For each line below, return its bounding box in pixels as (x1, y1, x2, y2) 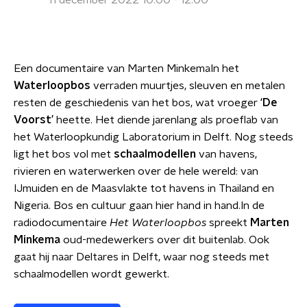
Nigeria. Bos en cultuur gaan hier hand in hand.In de (14, 200, 265, 211)
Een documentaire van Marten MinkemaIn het (14, 63, 239, 74)
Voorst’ (14, 114, 56, 125)
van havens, (199, 149, 257, 160)
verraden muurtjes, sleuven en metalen (90, 80, 285, 91)
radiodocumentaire (14, 217, 110, 228)
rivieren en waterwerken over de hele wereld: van (14, 166, 258, 177)
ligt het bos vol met (14, 149, 114, 160)
